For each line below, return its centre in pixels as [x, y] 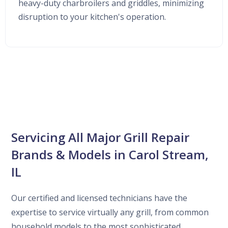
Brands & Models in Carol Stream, [110, 154]
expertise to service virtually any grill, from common [110, 212]
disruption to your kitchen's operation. [92, 17]
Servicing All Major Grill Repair [101, 137]
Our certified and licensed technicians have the [99, 198]
